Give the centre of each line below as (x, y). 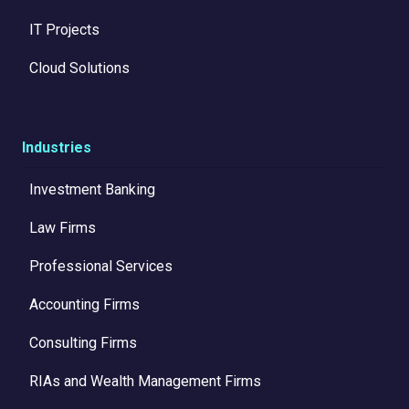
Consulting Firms (83, 343)
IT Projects (64, 30)
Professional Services (101, 267)
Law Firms (63, 228)
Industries (57, 148)
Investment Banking (92, 190)
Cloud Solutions (79, 68)
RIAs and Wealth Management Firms (145, 382)
